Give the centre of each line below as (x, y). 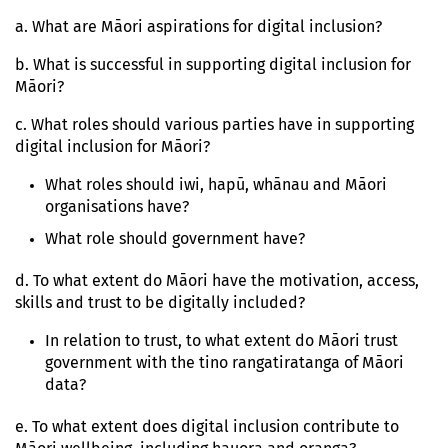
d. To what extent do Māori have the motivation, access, (217, 280)
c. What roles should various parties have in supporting (214, 124)
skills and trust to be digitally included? (160, 302)
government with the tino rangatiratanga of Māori (224, 362)
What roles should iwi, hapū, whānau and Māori (216, 184)
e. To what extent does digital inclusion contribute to (207, 426)
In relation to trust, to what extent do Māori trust (221, 340)
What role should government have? (175, 238)
